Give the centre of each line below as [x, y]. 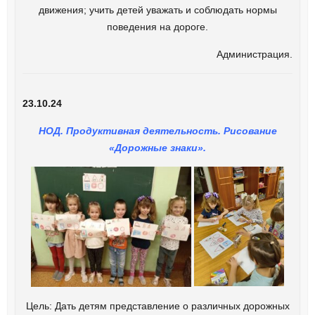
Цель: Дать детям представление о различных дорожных [157, 306]
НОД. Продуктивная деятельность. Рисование [157, 130]
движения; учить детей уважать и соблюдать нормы [157, 9]
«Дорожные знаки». [157, 147]
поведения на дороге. [157, 26]
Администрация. [255, 54]
